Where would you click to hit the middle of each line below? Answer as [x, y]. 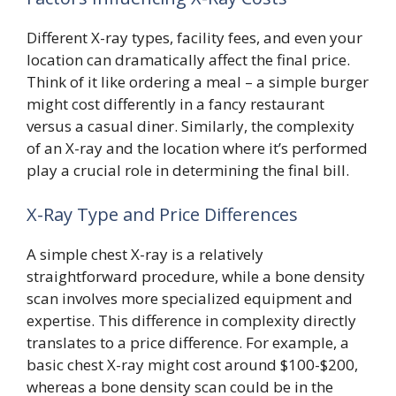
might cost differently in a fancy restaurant [175, 104]
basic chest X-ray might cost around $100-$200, [192, 364]
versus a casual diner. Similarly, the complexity [190, 126]
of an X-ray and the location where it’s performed [197, 148]
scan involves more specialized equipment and [190, 298]
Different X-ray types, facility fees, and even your [194, 38]
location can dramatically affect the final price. [188, 60]
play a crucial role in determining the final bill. [188, 170]
